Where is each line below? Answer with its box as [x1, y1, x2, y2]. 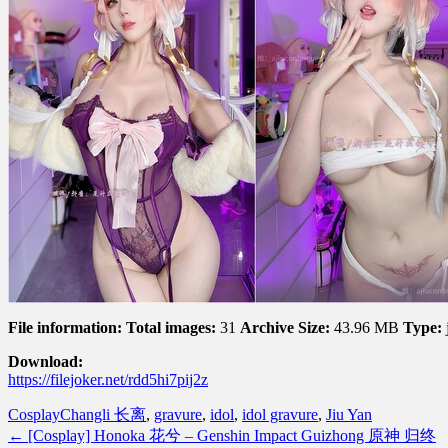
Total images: [126, 318, 216, 336]
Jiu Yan [326, 405, 372, 423]
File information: [8, 318, 122, 336]
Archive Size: [240, 318, 330, 336]
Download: [8, 352, 83, 370]
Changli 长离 [60, 405, 146, 423]
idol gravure [242, 405, 318, 423]
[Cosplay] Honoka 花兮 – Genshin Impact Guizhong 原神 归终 [24, 426, 436, 444]
